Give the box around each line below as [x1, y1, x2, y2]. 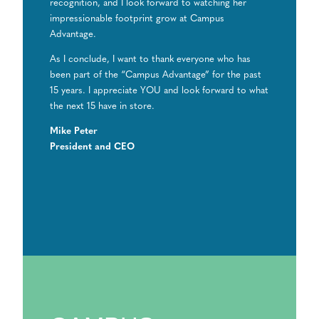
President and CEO [50, 142, 135, 152]
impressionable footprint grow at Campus [50, 14, 225, 24]
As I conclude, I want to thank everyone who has [50, 55, 251, 65]
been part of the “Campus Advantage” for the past [50, 70, 262, 80]
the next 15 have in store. [50, 102, 155, 112]
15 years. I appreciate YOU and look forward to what [50, 86, 269, 96]
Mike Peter [50, 127, 98, 137]
